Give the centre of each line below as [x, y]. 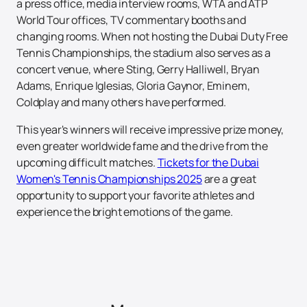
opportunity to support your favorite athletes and [136, 196]
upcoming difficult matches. [87, 163]
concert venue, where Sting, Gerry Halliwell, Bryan [138, 70]
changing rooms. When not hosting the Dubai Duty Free [152, 37]
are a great [229, 179]
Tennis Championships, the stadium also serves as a [144, 53]
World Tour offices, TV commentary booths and [131, 20]
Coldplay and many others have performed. [121, 102]
